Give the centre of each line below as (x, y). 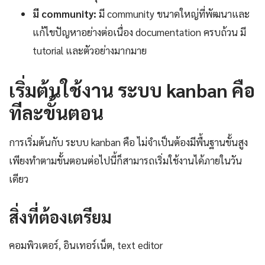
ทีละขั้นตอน (56, 112)
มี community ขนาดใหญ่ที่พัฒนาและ (173, 14)
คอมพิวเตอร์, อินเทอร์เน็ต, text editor (86, 245)
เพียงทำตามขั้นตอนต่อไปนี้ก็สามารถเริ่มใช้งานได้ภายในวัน (125, 161)
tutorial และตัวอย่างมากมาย (90, 51)
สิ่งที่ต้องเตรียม (60, 217)
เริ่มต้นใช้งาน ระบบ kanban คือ (132, 90)
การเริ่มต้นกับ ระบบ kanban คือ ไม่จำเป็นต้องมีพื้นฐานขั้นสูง (128, 142)
